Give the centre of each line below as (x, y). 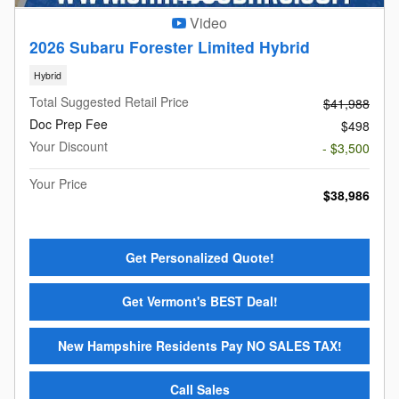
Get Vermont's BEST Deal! (199, 301)
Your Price (58, 184)
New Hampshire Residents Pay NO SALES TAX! (199, 345)
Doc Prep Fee (69, 124)
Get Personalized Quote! (199, 257)
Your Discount (69, 147)
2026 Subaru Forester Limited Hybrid (170, 46)
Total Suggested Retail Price (109, 102)
